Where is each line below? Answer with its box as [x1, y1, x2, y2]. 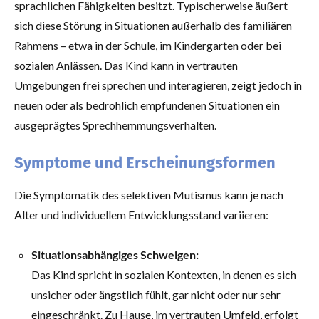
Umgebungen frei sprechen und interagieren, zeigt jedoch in [14, 78, 302, 92]
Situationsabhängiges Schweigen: [31, 248, 199, 262]
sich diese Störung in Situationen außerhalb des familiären [14, 18, 292, 32]
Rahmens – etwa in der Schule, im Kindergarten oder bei [14, 38, 281, 52]
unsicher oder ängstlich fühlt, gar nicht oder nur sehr [31, 288, 281, 302]
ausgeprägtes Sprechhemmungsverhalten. [14, 117, 216, 132]
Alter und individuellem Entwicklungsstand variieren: [14, 208, 268, 222]
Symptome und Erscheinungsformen [14, 152, 276, 172]
